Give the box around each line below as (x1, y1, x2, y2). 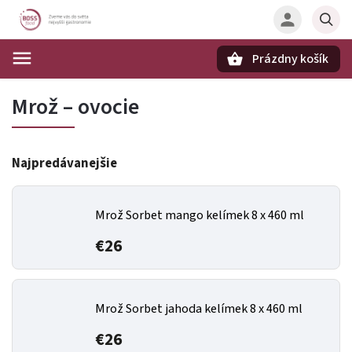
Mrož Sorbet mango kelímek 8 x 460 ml (95, 207, 304, 224)
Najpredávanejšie (12, 154, 117, 173)
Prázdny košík (252, 50, 328, 68)
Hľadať (68, 79, 112, 93)
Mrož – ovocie (12, 91, 139, 123)
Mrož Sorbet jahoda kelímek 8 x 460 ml (95, 300, 302, 317)
